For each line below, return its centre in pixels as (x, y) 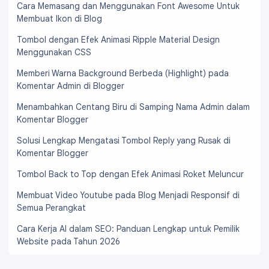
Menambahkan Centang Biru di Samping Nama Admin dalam (133, 107)
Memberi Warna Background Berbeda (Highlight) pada (123, 74)
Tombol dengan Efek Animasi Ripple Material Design (118, 40)
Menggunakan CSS (54, 53)
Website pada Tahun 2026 (68, 242)
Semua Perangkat (51, 208)
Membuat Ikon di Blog (59, 19)
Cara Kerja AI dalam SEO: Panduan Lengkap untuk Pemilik (128, 229)
